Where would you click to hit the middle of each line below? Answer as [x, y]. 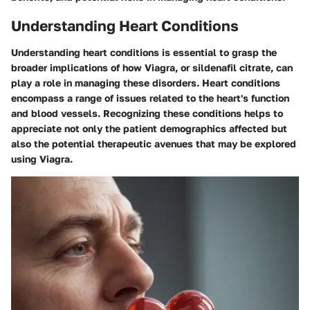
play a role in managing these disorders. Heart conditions [146, 82]
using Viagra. [42, 158]
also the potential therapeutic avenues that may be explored [154, 143]
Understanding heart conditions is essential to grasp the [144, 52]
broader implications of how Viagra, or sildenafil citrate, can [152, 67]
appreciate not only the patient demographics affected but [149, 128]
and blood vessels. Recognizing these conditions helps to [147, 113]
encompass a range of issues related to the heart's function [150, 98]
